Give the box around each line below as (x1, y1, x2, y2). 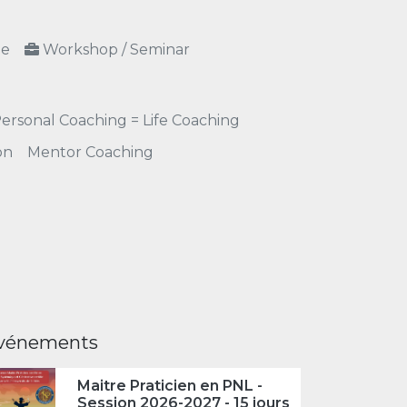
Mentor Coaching (27, 144, 154, 161)
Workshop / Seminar (43, 41, 190, 58)
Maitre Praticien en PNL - (76, 376, 263, 394)
